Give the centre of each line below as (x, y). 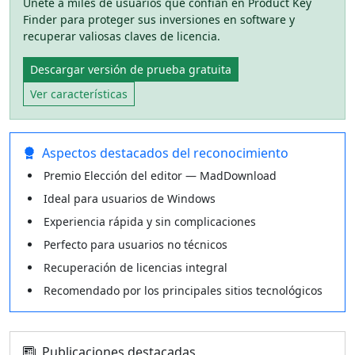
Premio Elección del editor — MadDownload (160, 176)
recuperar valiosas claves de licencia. (122, 36)
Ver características (79, 94)
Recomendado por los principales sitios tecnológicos (183, 290)
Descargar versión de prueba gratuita (131, 69)
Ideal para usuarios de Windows (130, 198)
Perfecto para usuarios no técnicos (136, 244)
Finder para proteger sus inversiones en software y (159, 19)
